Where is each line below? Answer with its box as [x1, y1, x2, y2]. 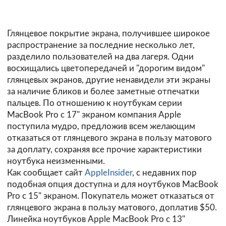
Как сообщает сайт [7, 168, 85, 178]
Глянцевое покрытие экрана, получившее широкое [7, 29, 210, 38]
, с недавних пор [132, 168, 197, 178]
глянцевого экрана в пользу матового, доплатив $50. [7, 203, 217, 212]
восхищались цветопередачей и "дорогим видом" [7, 64, 205, 73]
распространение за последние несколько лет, [7, 41, 195, 50]
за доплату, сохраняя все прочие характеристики [7, 145, 202, 154]
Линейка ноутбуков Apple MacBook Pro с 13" [7, 215, 185, 224]
